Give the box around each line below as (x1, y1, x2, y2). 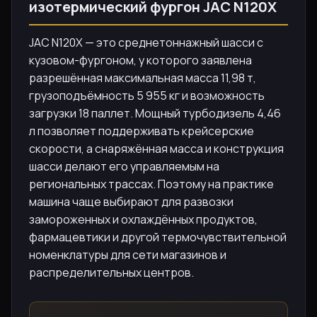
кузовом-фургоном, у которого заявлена (29, 52, 252, 69)
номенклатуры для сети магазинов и (29, 247, 226, 263)
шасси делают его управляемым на (29, 158, 219, 175)
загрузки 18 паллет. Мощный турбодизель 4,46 (29, 105, 281, 122)
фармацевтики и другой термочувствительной (29, 229, 287, 246)
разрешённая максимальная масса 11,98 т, (29, 70, 256, 86)
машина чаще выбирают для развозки (29, 194, 234, 210)
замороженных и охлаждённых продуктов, (29, 212, 258, 228)
